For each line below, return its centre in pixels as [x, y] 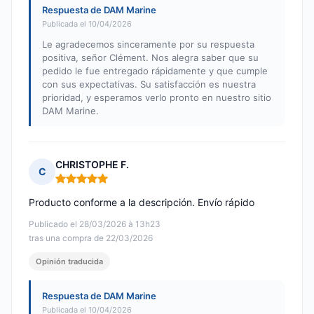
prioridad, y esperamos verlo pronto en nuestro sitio [157, 98]
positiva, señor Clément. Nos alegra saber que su [150, 58]
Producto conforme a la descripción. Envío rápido [142, 203]
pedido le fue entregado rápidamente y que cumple [155, 71]
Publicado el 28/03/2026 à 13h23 [95, 224]
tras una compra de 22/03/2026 [91, 238]
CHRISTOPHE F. [92, 165]
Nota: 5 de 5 [84, 184]
